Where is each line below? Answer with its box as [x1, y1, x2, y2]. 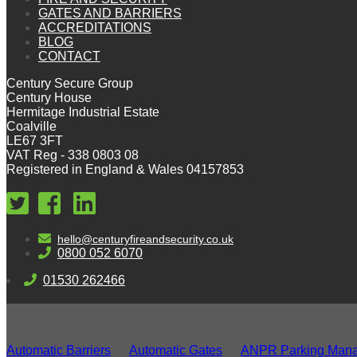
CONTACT [38, 49, 100, 64]
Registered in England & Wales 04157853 [6, 163, 244, 177]
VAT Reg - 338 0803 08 [6, 148, 139, 163]
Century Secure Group [6, 76, 133, 91]
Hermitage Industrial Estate [6, 105, 159, 120]
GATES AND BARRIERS [38, 6, 182, 21]
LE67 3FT [6, 134, 63, 148]
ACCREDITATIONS [38, 21, 151, 35]
